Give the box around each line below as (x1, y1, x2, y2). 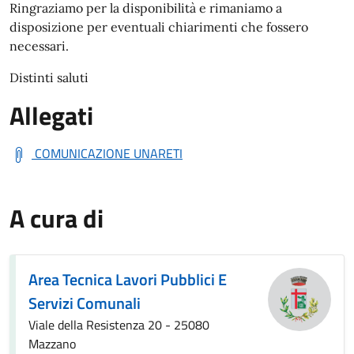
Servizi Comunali (28, 291, 141, 315)
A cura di (9, 199, 104, 237)
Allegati (9, 96, 93, 134)
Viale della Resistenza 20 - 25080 (28, 315, 209, 334)
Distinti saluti (9, 70, 88, 85)
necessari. (9, 38, 69, 54)
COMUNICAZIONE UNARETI (35, 144, 183, 163)
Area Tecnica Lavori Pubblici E (28, 267, 227, 292)
